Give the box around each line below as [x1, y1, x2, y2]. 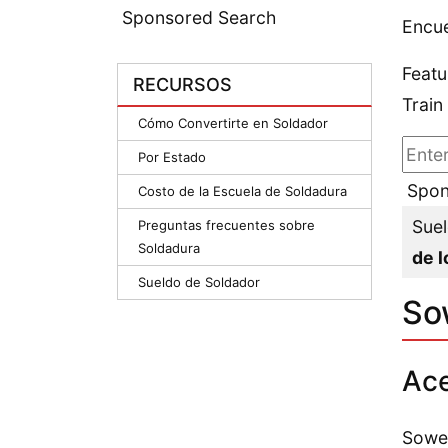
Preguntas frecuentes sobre [138, 217, 315, 234]
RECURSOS [133, 74, 232, 96]
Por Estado [138, 149, 206, 166]
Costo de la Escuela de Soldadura [138, 183, 347, 200]
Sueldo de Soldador [138, 274, 260, 291]
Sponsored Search [122, 7, 276, 29]
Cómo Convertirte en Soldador [138, 115, 328, 132]
